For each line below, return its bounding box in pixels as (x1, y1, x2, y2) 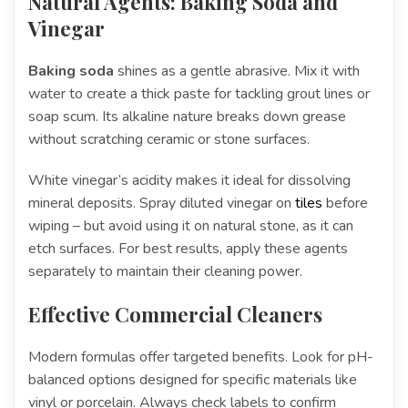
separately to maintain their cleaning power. (28, 260, 302, 281)
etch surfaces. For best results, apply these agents (28, 238, 348, 259)
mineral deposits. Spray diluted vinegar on (28, 192, 295, 213)
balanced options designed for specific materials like (28, 369, 357, 390)
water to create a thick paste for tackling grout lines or (28, 83, 370, 104)
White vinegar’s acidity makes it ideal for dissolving (28, 169, 351, 190)
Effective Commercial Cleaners (28, 300, 322, 328)
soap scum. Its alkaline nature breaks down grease (28, 106, 346, 127)
